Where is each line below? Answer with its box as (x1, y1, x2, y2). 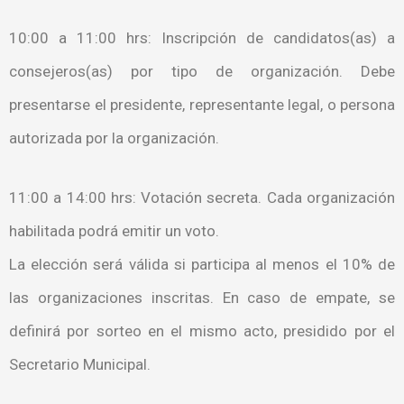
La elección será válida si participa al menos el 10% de (9, 255, 395, 274)
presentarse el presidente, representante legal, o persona (9, 95, 395, 114)
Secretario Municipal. (9, 355, 151, 374)
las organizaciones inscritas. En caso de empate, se (9, 289, 395, 308)
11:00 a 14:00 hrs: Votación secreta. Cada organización (9, 188, 395, 207)
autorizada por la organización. (9, 128, 219, 147)
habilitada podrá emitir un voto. (9, 222, 219, 241)
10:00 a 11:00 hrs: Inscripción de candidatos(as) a (9, 28, 395, 47)
